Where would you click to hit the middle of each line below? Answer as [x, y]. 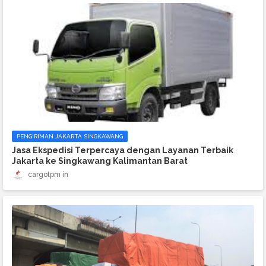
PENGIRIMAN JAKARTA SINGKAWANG [70, 136]
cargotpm [44, 175]
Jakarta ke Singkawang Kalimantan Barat [100, 161]
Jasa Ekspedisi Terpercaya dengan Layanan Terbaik [123, 150]
